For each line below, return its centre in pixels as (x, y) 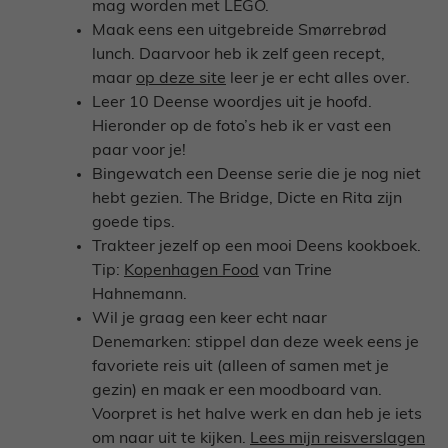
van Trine (295, 271)
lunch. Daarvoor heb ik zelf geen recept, (238, 55)
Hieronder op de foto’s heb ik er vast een (241, 127)
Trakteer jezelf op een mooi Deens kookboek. (256, 247)
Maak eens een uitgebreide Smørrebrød (239, 31)
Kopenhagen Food (191, 271)
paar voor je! (139, 151)
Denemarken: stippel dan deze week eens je (255, 343)
